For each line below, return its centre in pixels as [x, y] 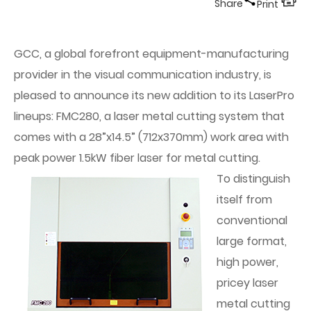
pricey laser [247, 283]
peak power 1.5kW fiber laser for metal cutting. [137, 158]
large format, [252, 241]
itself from [244, 200]
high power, [247, 262]
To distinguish [253, 179]
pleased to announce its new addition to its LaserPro [154, 95]
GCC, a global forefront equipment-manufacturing [151, 54]
